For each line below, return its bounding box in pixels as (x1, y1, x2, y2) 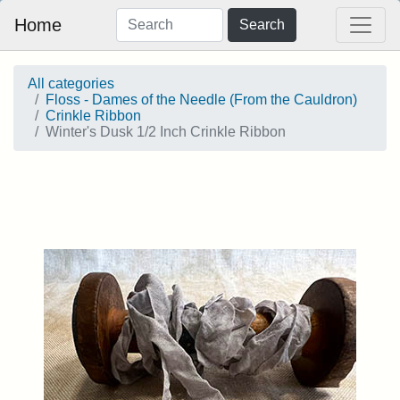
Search (238, 17, 285, 32)
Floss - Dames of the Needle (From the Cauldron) (46, 92, 357, 107)
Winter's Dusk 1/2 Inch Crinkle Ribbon (46, 124, 286, 139)
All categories (28, 76, 114, 91)
